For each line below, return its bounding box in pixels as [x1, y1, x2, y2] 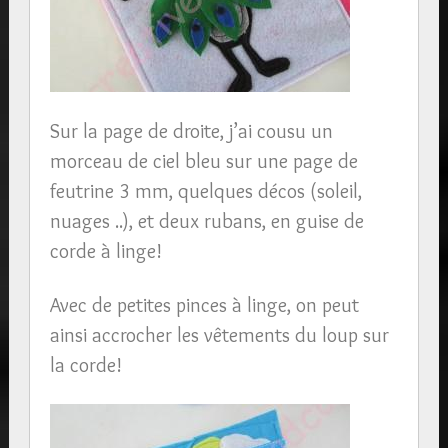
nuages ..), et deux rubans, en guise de [49, 208, 364, 233]
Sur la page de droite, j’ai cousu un [49, 118, 333, 143]
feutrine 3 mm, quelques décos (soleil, [49, 178, 362, 203]
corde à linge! [49, 238, 162, 263]
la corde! [49, 352, 122, 377]
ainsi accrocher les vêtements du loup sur [49, 322, 389, 347]
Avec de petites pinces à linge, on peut [49, 292, 359, 317]
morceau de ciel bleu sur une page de [49, 148, 358, 173]
